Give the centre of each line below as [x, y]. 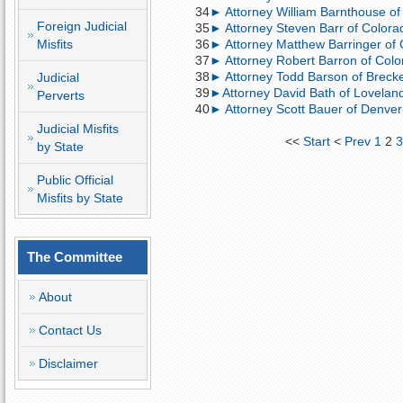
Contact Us [70, 330]
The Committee [75, 257]
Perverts [61, 95]
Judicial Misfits [78, 129]
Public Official [75, 180]
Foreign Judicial [82, 26]
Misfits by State [80, 198]
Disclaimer [68, 363]
